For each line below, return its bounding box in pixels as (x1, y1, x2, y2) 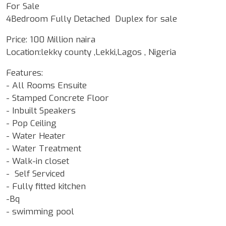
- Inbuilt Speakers (6, 104, 76, 117)
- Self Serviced (6, 167, 67, 180)
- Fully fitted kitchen (6, 180, 88, 192)
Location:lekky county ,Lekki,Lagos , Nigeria (6, 46, 176, 58)
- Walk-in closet (6, 155, 72, 167)
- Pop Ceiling (6, 117, 56, 129)
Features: (6, 67, 43, 79)
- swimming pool (6, 205, 74, 217)
